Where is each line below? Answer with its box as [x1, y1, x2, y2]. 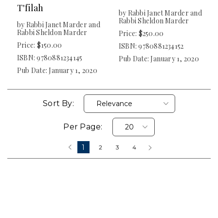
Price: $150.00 [17, 40, 62, 50]
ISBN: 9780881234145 [17, 53, 83, 63]
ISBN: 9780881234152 [119, 41, 184, 51]
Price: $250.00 [119, 29, 164, 38]
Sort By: [43, 99, 74, 109]
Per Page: [63, 122, 103, 132]
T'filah [17, 2, 44, 14]
